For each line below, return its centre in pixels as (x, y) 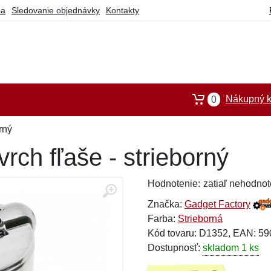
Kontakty (122, 10)
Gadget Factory (217, 204)
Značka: (166, 204)
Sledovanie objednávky (56, 10)
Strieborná (200, 219)
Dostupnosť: (175, 248)
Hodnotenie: (174, 184)
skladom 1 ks (231, 248)
